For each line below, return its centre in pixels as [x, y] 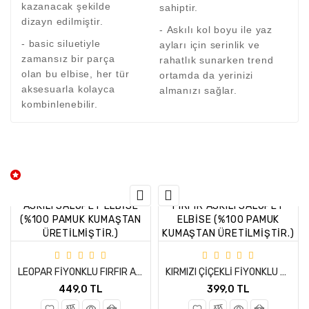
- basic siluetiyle [61, 43]
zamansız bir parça [68, 59]
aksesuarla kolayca [68, 89]
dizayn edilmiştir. [62, 21]
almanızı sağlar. [198, 90]
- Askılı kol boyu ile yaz [216, 30]
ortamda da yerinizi [207, 75]
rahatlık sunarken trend [217, 60]
